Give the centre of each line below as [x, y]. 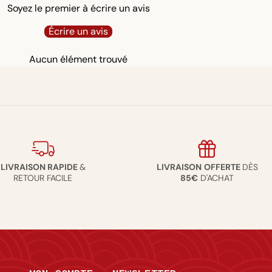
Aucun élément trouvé [78, 59]
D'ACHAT [216, 178]
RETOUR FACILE [43, 178]
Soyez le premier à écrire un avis [78, 8]
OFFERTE [223, 167]
